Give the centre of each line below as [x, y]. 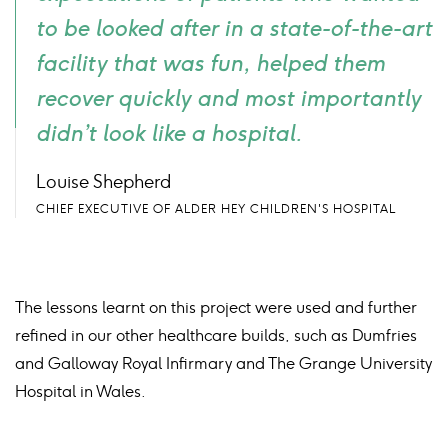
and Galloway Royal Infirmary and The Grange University [223, 364]
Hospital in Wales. [80, 392]
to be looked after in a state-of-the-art [234, 29]
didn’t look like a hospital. [169, 134]
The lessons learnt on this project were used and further [216, 308]
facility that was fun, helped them [210, 64]
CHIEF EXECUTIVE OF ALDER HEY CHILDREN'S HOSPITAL [216, 209]
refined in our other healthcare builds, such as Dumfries [216, 336]
